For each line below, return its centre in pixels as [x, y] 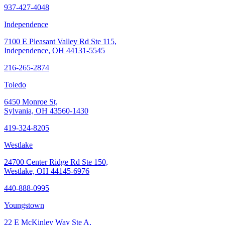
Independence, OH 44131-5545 [54, 50]
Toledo [15, 84]
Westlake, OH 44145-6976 [47, 171]
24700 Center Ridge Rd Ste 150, [56, 162]
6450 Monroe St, [31, 101]
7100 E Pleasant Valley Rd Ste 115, [60, 41]
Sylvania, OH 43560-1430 [46, 110]
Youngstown [24, 205]
